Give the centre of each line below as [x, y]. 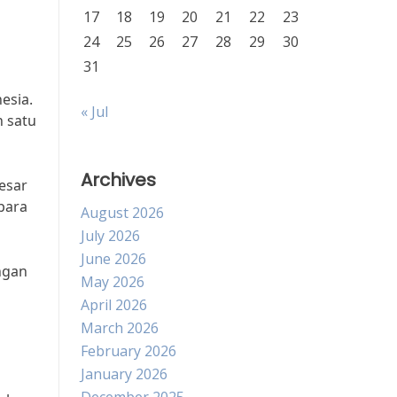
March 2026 [120, 328]
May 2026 [113, 282]
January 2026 [124, 374]
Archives [118, 180]
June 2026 [113, 259]
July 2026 [110, 236]
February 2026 [128, 351]
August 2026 [122, 213]
